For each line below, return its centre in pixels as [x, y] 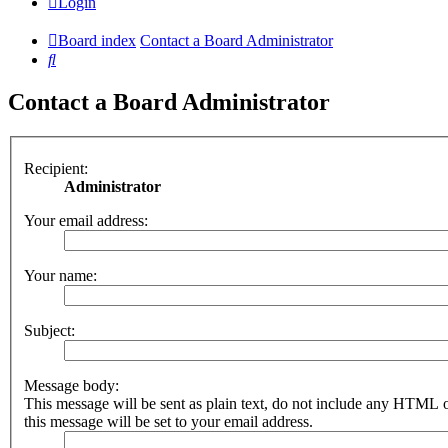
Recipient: [56, 168]
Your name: [60, 275]
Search [76, 59]
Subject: [49, 330]
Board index [97, 41]
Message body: [71, 385]
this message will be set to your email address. [168, 421]
